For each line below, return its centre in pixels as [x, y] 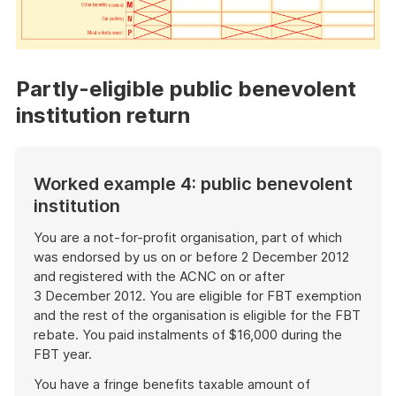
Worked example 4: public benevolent [193, 184]
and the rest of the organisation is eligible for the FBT [197, 316]
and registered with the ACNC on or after [159, 277]
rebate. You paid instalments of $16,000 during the [188, 335]
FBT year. [63, 354]
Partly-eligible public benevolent [186, 89]
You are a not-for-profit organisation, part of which [188, 238]
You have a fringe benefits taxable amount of [172, 385]
